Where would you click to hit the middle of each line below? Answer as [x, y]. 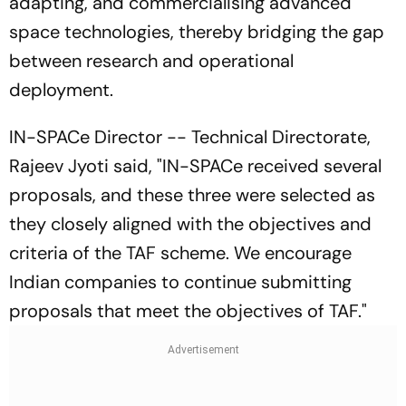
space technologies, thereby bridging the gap [197, 32]
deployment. [61, 90]
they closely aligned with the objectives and [190, 224]
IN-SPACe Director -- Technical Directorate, [190, 137]
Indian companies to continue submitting [180, 282]
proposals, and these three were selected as [192, 195]
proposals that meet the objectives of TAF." [188, 311]
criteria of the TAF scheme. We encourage [180, 253]
